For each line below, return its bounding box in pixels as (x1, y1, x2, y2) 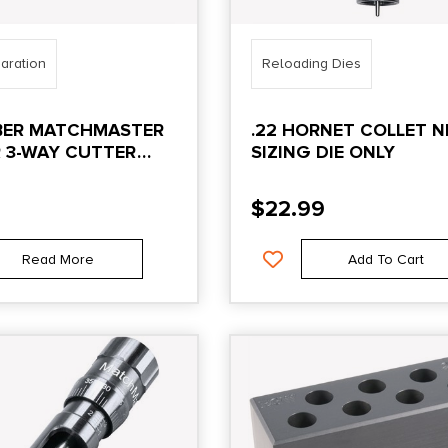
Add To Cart (348, 250, 425, 268)
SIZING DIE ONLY (250, 140, 395, 163)
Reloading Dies (261, 54, 361, 72)
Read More (21, 250, 94, 268)
